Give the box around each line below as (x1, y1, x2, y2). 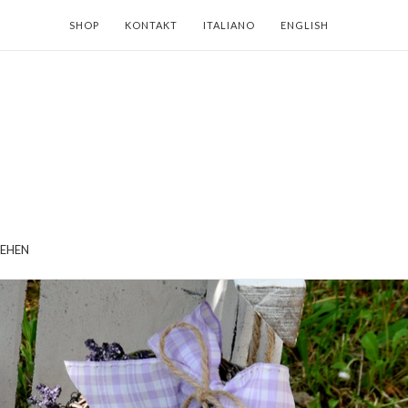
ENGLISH (280, 19, 329, 31)
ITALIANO (203, 19, 255, 31)
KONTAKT (125, 19, 178, 31)
